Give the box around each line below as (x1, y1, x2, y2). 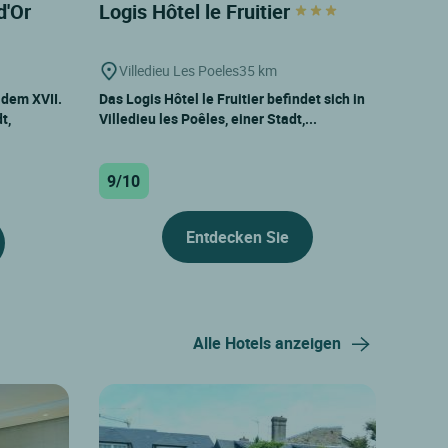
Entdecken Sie (185, 225, 289, 248)
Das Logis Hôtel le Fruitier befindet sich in (98, 88, 365, 108)
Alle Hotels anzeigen (193, 331, 341, 354)
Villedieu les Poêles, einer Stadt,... (98, 108, 317, 128)
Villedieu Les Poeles (118, 60, 239, 80)
